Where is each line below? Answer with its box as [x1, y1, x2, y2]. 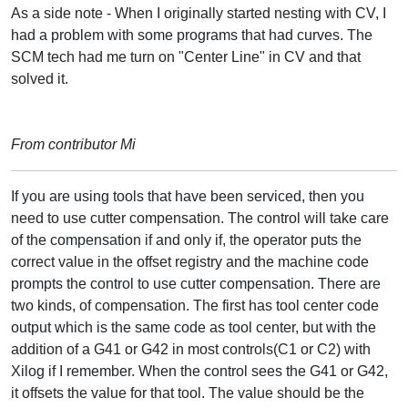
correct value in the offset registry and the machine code [11, 253, 369, 270]
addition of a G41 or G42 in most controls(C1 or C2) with [11, 341, 371, 357]
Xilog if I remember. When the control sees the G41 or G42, [11, 362, 388, 379]
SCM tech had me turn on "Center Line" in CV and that [11, 48, 361, 65]
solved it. [11, 70, 68, 87]
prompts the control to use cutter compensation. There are [11, 275, 381, 291]
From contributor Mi [11, 136, 136, 152]
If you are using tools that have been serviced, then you [11, 188, 364, 204]
